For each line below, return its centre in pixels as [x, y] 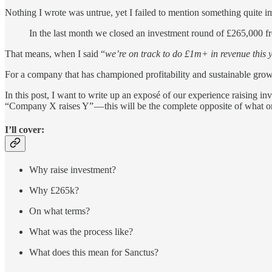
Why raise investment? [73, 170]
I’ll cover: [25, 129]
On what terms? [59, 211]
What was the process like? [81, 232]
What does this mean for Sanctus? [94, 253]
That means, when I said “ [55, 53]
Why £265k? [54, 191]
